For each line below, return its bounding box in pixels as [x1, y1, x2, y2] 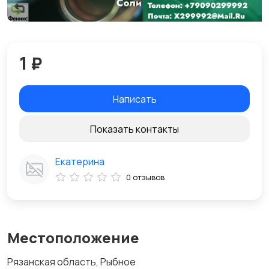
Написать [112, 92, 157, 106]
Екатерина [55, 155, 104, 169]
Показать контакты [90, 122, 179, 136]
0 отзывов [126, 172, 165, 183]
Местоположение [7, 228, 139, 248]
